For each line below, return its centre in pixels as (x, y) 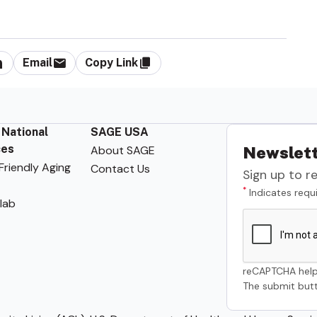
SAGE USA (119, 132)
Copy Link (112, 63)
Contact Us (120, 168)
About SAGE (122, 150)
